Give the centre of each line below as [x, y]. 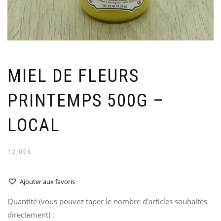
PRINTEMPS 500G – [86, 100]
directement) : [31, 214]
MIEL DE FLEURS [73, 76]
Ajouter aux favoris [47, 181]
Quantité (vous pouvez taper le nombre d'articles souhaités [107, 201]
